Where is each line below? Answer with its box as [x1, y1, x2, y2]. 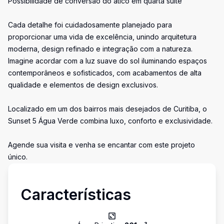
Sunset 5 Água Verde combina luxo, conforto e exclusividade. [8, 116, 212, 125]
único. [8, 152, 27, 161]
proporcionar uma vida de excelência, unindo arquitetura [8, 32, 196, 41]
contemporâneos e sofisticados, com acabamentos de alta [8, 68, 201, 77]
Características [20, 185, 131, 203]
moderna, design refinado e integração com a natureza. [8, 44, 192, 53]
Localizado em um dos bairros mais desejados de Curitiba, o [8, 104, 207, 113]
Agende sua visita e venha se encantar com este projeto [8, 140, 195, 149]
